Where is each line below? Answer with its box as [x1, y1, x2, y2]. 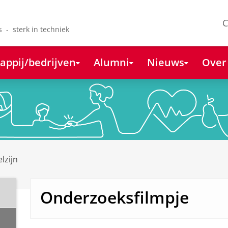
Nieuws [147, 54, 184, 69]
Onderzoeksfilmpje [40, 186, 189, 209]
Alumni [93, 54, 129, 69]
